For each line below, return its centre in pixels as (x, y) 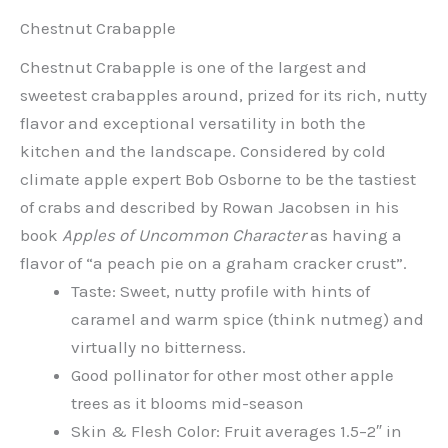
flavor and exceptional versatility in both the (193, 123)
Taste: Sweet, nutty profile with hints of (220, 291)
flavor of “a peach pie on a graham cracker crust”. (213, 263)
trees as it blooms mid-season (187, 403)
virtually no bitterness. (158, 347)
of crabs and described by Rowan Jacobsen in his (209, 207)
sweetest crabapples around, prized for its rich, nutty (223, 95)
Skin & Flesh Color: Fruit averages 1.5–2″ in (236, 431)
